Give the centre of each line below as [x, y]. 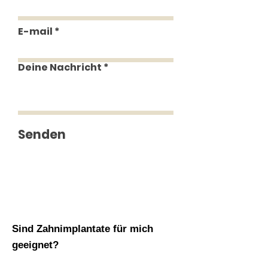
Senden [42, 135]
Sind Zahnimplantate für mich [83, 229]
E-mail [35, 31]
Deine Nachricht [60, 67]
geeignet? [35, 245]
